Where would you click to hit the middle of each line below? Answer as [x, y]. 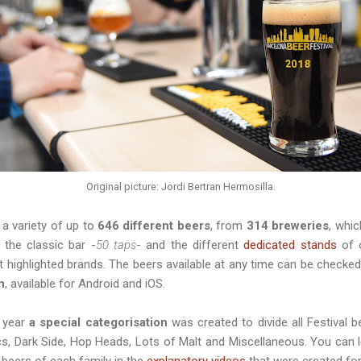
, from [228, 225]
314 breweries [288, 225]
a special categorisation [98, 322]
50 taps [116, 245]
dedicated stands [290, 245]
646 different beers [154, 225]
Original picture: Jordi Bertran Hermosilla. [180, 186]
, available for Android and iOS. [85, 283]
